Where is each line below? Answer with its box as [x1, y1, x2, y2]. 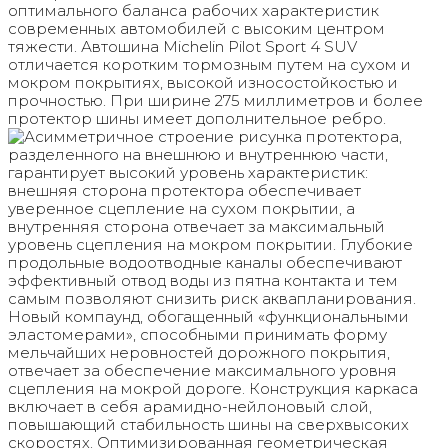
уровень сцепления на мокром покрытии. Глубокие [8, 235, 413, 254]
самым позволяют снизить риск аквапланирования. [8, 289, 416, 308]
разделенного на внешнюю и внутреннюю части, [8, 145, 388, 164]
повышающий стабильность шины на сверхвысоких [8, 415, 409, 434]
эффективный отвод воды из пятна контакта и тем [8, 271, 398, 290]
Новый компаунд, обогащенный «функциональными [8, 307, 409, 326]
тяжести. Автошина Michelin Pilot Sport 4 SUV [8, 37, 357, 56]
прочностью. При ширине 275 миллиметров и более [8, 91, 423, 110]
